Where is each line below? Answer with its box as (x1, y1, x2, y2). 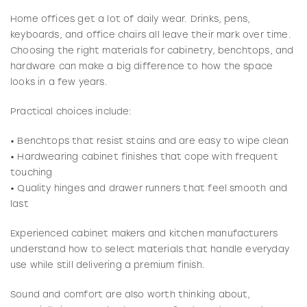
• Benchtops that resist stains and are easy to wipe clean (10, 136, 289, 146)
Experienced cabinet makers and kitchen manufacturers (10, 229, 278, 238)
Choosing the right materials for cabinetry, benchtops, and (10, 46, 294, 56)
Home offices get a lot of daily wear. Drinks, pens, (10, 14, 251, 24)
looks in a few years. (10, 77, 108, 87)
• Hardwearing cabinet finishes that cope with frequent (10, 152, 278, 162)
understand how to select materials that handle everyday (10, 245, 289, 254)
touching (10, 168, 53, 177)
